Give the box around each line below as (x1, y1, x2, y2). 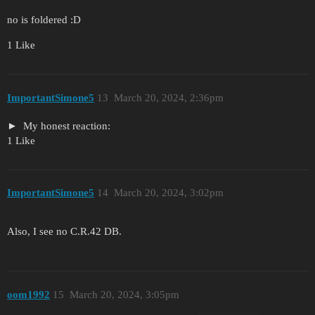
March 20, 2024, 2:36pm (113, 91, 224, 103)
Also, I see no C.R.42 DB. (7, 225, 122, 237)
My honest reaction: (20, 120, 110, 131)
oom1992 (7, 288, 50, 300)
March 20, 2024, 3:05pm (69, 288, 179, 300)
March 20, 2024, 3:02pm (113, 187, 224, 199)
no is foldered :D (7, 14, 81, 26)
